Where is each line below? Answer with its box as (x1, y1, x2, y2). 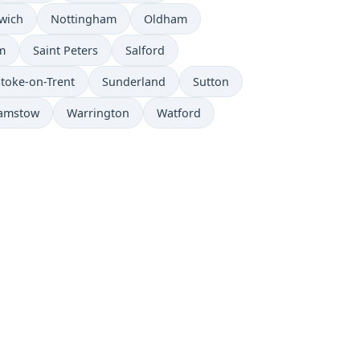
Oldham (144, 11, 187, 27)
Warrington (67, 105, 129, 121)
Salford (125, 43, 165, 59)
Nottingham (51, 11, 117, 27)
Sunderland (102, 74, 166, 90)
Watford (157, 105, 201, 121)
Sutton (193, 74, 229, 90)
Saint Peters (33, 43, 98, 59)
